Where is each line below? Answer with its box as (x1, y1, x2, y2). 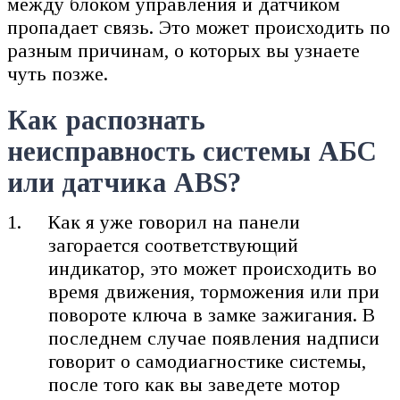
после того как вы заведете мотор (48, 373, 341, 396)
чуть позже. (7, 62, 108, 86)
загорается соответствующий (48, 234, 299, 257)
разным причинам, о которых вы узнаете (7, 39, 360, 62)
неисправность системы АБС (7, 136, 377, 167)
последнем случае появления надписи (48, 327, 380, 350)
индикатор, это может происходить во (48, 257, 378, 280)
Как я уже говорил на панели (48, 211, 301, 234)
